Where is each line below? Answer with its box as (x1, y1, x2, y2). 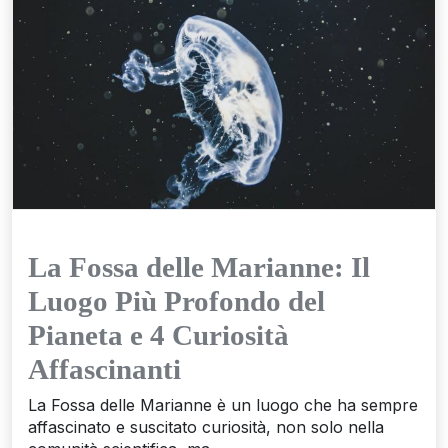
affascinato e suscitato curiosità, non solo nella (28, 416, 384, 437)
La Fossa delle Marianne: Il (28, 250, 370, 283)
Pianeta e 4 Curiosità (28, 318, 289, 351)
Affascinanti (28, 352, 181, 385)
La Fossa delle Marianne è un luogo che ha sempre (28, 394, 418, 415)
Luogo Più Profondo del (28, 284, 325, 317)
